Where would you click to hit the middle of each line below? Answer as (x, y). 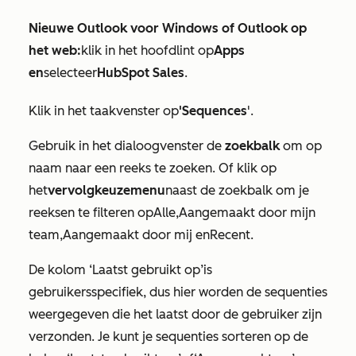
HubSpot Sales (141, 73)
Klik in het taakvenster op (104, 111)
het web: (55, 51)
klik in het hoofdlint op (147, 51)
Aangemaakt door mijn (247, 213)
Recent (230, 235)
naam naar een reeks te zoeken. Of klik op (153, 168)
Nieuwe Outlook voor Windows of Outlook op (168, 29)
